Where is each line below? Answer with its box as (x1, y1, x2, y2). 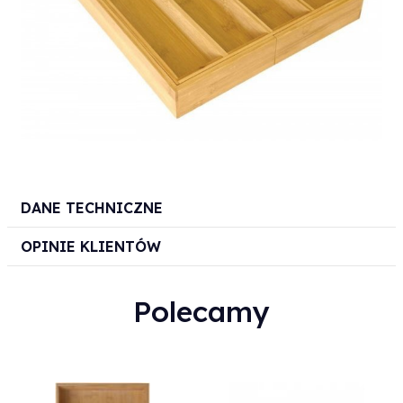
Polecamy (133, 293, 270, 330)
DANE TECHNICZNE (21, 199, 163, 218)
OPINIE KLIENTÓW (21, 237, 161, 256)
